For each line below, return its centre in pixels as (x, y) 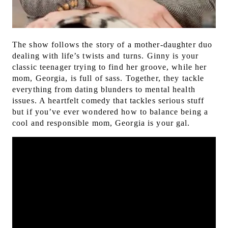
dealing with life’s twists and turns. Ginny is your (106, 56)
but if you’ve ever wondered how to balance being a (110, 112)
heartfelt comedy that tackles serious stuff (125, 101)
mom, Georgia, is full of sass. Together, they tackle (108, 78)
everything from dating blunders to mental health (104, 90)
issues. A (29, 101)
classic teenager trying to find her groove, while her (110, 67)
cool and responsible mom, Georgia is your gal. (103, 123)
